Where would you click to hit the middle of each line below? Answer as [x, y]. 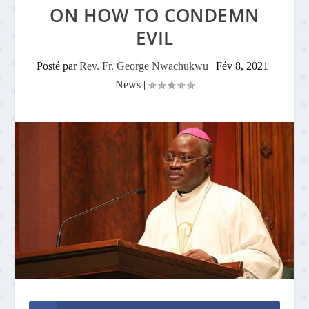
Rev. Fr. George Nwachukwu [143, 66]
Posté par [58, 66]
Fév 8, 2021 [242, 66]
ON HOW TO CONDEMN [154, 15]
